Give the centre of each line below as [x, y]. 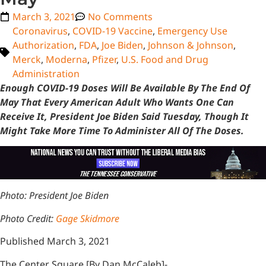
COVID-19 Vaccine [113, 31]
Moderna [66, 59]
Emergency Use [192, 31]
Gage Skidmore [88, 218]
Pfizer [104, 59]
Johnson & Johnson [191, 45]
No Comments [120, 17]
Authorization [43, 45]
